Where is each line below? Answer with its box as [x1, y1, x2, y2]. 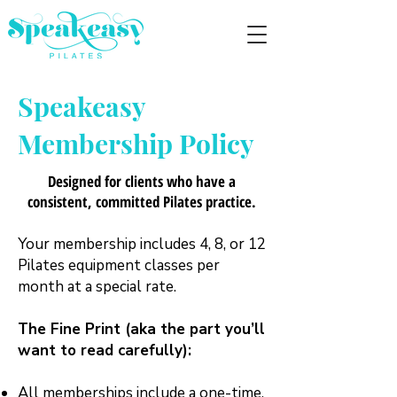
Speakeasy [18, 89, 145, 124]
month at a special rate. [18, 276, 176, 297]
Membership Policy [18, 126, 254, 161]
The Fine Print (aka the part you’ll [18, 319, 265, 339]
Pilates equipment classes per [18, 255, 220, 276]
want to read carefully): [18, 340, 191, 361]
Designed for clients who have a [48, 171, 236, 191]
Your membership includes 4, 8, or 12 [18, 234, 266, 254]
